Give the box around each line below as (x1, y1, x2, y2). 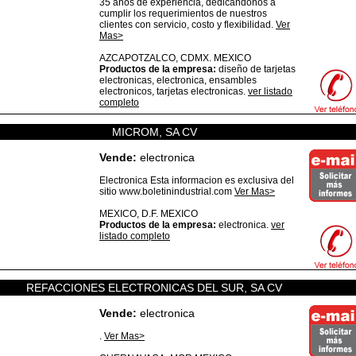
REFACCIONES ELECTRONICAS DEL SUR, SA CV (26, 281, 282, 294)
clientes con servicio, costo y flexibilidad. (99, 19, 276, 30)
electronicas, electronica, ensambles (99, 75, 257, 86)
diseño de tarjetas (216, 64, 296, 75)
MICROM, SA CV (111, 126, 197, 138)
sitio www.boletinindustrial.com (99, 186, 234, 197)
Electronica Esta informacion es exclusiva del (99, 175, 294, 186)
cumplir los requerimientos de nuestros (99, 8, 267, 19)
